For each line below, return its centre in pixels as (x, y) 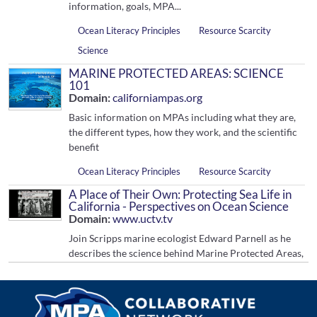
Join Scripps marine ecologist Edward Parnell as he (180, 238)
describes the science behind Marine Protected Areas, (186, 253)
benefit (84, 147)
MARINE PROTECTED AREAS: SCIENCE (177, 73)
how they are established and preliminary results (175, 268)
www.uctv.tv (143, 218)
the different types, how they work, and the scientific (183, 132)
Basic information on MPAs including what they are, (183, 117)
